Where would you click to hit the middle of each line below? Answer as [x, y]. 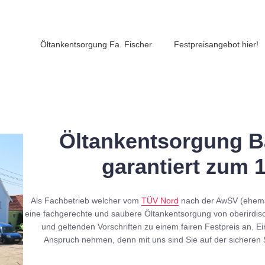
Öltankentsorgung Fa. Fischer [96, 44]
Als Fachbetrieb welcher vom [86, 201]
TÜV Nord [160, 201]
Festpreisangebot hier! [216, 44]
